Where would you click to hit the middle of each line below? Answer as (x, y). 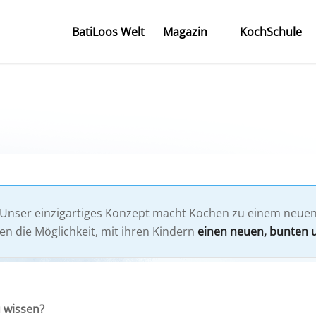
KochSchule (271, 32)
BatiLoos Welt (108, 32)
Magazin (185, 32)
